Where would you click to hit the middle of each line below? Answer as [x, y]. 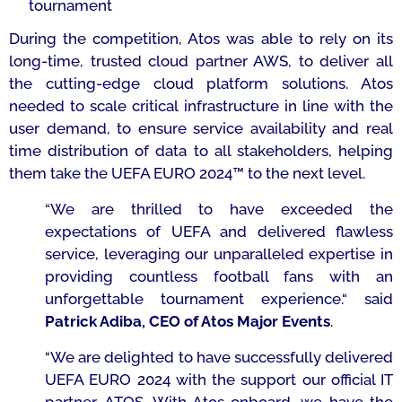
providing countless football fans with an [219, 276]
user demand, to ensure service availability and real [201, 128]
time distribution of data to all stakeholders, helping [201, 151]
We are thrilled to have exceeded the [222, 209]
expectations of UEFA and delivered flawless [219, 232]
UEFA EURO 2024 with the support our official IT [219, 380]
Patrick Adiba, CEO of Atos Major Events [188, 321]
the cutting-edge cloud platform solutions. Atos [201, 83]
